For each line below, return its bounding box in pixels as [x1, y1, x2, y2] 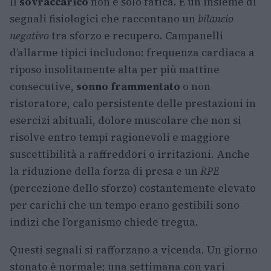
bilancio [198, 11, 233, 26]
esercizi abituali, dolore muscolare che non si [10, 113, 241, 128]
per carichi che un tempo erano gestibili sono [10, 198, 240, 212]
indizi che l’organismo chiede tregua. [10, 215, 198, 229]
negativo [10, 28, 49, 43]
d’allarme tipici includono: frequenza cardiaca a [10, 45, 255, 60]
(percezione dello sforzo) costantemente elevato [10, 181, 256, 195]
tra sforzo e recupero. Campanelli [49, 28, 223, 43]
